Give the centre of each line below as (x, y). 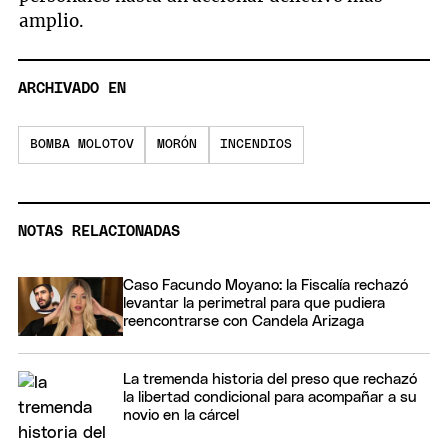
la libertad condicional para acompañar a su (270, 398)
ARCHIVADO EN (72, 89)
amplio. (52, 20)
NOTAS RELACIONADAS (99, 232)
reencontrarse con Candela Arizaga (243, 322)
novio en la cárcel (181, 416)
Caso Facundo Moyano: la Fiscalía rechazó (265, 286)
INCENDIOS (256, 145)
